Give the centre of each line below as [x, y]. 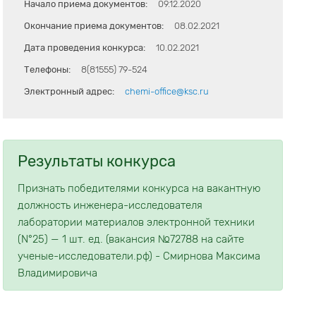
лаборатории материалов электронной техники [136, 222]
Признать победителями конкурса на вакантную [139, 188]
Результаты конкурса [97, 161]
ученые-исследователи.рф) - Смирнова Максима [139, 256]
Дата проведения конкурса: [85, 48]
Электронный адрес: [69, 91]
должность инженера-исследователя [110, 205]
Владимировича [58, 273]
